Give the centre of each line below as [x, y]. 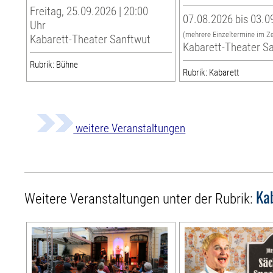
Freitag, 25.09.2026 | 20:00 [89, 12]
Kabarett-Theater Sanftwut [90, 40]
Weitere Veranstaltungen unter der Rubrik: [140, 199]
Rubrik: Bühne [54, 65]
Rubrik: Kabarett [211, 73]
